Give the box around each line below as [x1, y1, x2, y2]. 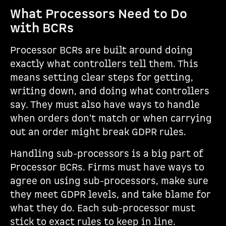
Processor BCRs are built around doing [10, 44, 193, 57]
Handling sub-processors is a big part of [10, 148, 203, 160]
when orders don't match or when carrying [10, 112, 212, 125]
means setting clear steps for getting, [10, 72, 193, 84]
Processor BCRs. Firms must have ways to [10, 161, 204, 174]
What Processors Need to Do [10, 6, 187, 23]
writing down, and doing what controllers [10, 85, 209, 98]
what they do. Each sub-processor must [10, 202, 195, 215]
